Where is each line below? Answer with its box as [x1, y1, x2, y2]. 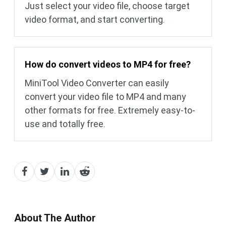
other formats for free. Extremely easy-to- [25, 105, 195, 116]
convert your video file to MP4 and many [25, 91, 186, 102]
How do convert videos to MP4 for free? [25, 59, 191, 70]
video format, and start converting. [25, 14, 165, 25]
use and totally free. [25, 119, 105, 130]
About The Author [14, 212, 96, 224]
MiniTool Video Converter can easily [25, 78, 169, 89]
